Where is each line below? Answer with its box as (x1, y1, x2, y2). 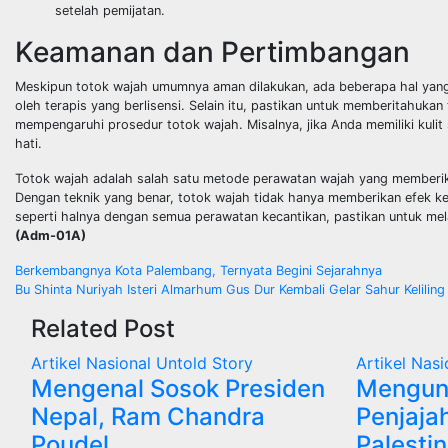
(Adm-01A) (15, 227, 86, 243)
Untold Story (156, 352, 253, 373)
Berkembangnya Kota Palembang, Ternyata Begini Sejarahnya (15, 262, 382, 278)
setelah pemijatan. (55, 2, 165, 18)
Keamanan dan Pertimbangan (15, 34, 410, 69)
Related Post (31, 313, 175, 343)
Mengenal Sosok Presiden (31, 373, 325, 403)
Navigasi (14, 258, 144, 298)
